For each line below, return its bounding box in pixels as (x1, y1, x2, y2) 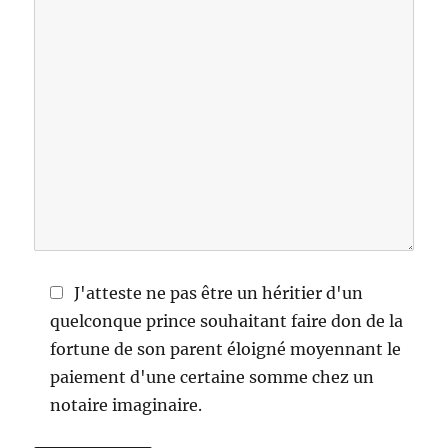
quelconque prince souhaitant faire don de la (50, 311, 404, 331)
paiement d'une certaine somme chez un (50, 367, 375, 387)
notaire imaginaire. (50, 395, 203, 415)
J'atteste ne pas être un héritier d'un (74, 283, 364, 303)
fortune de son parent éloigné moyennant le (50, 339, 402, 359)
